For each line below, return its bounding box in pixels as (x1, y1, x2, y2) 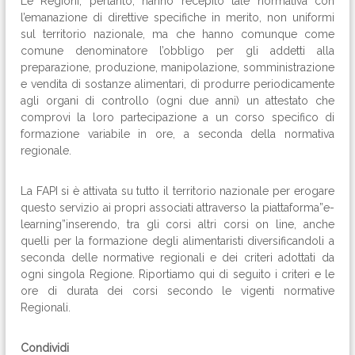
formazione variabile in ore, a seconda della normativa (21, 128, 334, 140)
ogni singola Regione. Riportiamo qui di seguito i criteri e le (21, 268, 334, 281)
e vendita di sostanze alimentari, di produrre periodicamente (21, 78, 334, 90)
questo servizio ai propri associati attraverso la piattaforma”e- (21, 201, 334, 214)
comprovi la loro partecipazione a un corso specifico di (21, 111, 334, 124)
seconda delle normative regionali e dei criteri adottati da (21, 251, 334, 264)
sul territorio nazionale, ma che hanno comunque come (21, 28, 334, 40)
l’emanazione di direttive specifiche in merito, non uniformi (21, 11, 334, 24)
